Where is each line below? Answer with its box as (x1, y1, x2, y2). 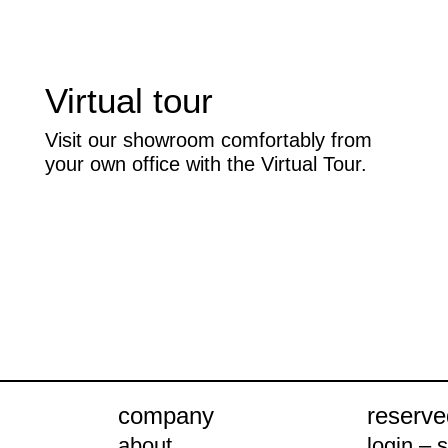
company (117, 401, 214, 429)
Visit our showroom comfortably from (44, 129, 372, 152)
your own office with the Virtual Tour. (44, 153, 367, 176)
